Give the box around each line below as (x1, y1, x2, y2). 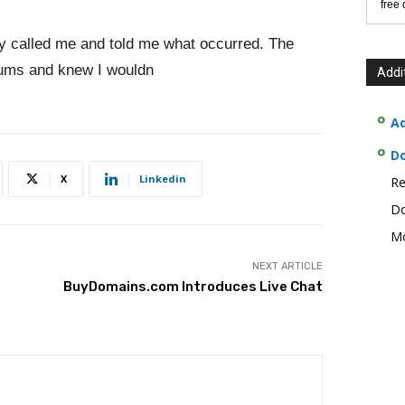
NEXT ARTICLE (251, 260, 323, 272)
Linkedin (139, 172, 186, 185)
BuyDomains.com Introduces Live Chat (62, 278, 323, 295)
